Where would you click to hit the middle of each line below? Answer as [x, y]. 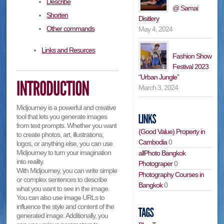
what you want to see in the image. [63, 189]
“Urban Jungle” [159, 77]
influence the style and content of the [65, 207]
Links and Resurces [68, 50]
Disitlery [149, 18]
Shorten [57, 15]
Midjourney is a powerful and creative [66, 108]
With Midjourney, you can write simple [67, 171]
